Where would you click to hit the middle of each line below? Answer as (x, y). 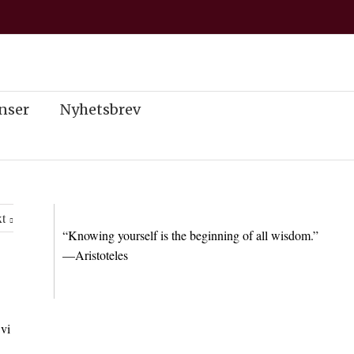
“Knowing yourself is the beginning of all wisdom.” (191, 235)
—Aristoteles (96, 255)
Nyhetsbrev (100, 109)
